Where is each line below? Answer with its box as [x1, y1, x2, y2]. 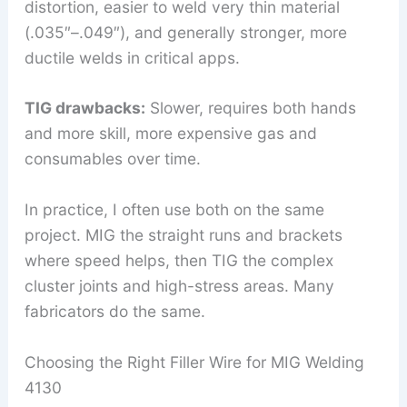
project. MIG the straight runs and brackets [24, 225, 342, 245]
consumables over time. [24, 149, 201, 169]
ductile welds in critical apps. [24, 47, 240, 67]
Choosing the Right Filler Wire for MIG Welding [24, 352, 364, 372]
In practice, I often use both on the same [24, 200, 324, 220]
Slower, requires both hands [144, 98, 356, 118]
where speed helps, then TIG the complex [24, 251, 333, 271]
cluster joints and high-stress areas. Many [24, 276, 334, 296]
